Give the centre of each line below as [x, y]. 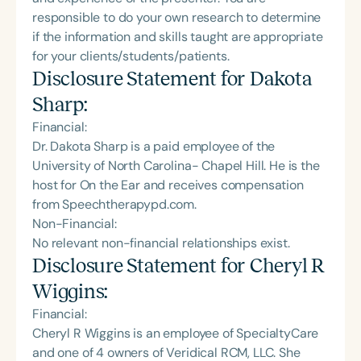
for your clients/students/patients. [131, 56]
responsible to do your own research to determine [177, 17]
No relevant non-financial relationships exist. [161, 243]
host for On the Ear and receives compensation [168, 185]
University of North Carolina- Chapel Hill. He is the [176, 165]
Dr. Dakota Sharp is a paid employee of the [154, 146]
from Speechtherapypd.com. [114, 204]
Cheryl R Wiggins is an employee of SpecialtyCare [176, 333]
